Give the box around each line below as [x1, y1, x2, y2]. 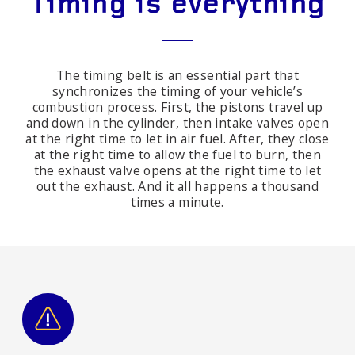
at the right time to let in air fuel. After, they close [25, 130, 330, 148]
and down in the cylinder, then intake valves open [25, 114, 330, 132]
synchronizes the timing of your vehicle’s [52, 82, 303, 101]
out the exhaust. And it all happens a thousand [36, 177, 319, 196]
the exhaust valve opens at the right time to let [33, 162, 322, 180]
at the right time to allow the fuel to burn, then [33, 146, 322, 164]
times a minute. [131, 193, 224, 212]
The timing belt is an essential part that [55, 67, 300, 85]
